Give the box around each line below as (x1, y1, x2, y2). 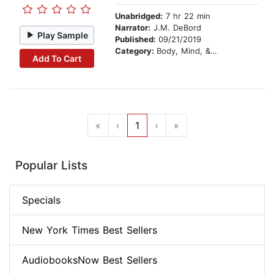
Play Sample (37, 29, 89, 40)
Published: (115, 34, 158, 45)
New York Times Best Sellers (22, 224, 157, 237)
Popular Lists (15, 158, 87, 173)
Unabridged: (115, 11, 163, 21)
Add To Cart (32, 53, 81, 64)
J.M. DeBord (150, 23, 201, 33)
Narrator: (115, 23, 150, 33)
